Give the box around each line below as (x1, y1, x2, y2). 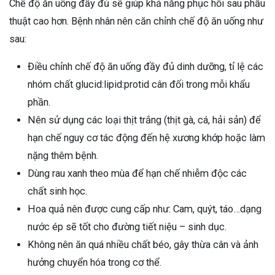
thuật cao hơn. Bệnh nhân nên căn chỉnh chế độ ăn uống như (9, 15, 263, 28)
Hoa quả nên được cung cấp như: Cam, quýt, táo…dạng (28, 203, 261, 215)
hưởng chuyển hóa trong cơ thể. (28, 257, 161, 269)
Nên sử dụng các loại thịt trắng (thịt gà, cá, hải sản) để (28, 114, 261, 126)
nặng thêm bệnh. (28, 150, 98, 162)
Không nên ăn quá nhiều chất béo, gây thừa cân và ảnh (28, 239, 258, 251)
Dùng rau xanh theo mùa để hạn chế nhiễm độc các (28, 168, 247, 180)
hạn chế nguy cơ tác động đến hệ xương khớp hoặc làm (28, 132, 265, 144)
